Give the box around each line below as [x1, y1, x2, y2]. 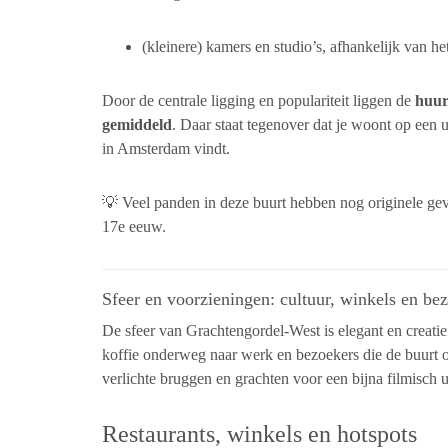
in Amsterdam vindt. [102, 140, 230, 157]
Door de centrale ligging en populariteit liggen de [102, 92, 415, 109]
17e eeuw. [102, 218, 166, 235]
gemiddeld [102, 116, 172, 133]
